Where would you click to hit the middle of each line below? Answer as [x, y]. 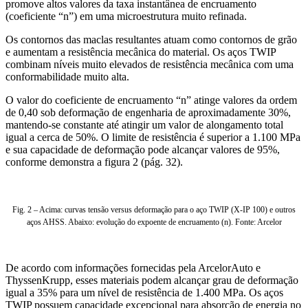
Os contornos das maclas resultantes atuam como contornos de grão [151, 39]
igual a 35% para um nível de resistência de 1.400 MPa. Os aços [144, 292]
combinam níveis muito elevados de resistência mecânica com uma [150, 64]
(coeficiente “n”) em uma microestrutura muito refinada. [126, 16]
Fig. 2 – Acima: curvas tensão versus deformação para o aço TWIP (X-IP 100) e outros [154, 209]
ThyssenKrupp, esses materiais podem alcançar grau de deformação [152, 280]
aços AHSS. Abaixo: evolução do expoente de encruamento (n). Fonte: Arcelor [154, 222]
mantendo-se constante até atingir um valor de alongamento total [144, 124]
